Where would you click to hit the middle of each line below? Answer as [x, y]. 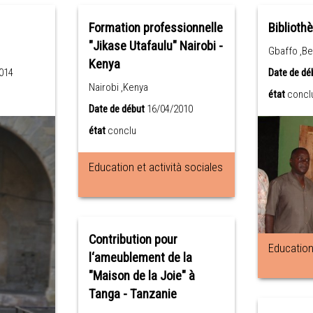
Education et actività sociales [155, 167]
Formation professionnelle [155, 28]
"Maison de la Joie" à [141, 276]
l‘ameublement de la [140, 258]
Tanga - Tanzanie [132, 294]
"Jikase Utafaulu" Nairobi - [155, 46]
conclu [122, 131]
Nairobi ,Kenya [134, 87]
